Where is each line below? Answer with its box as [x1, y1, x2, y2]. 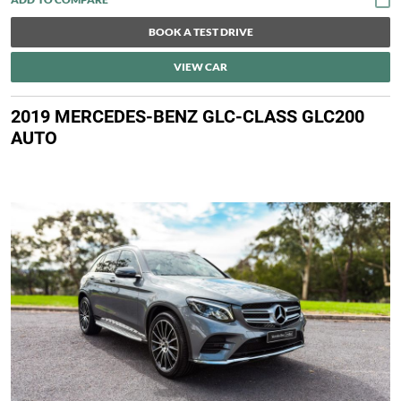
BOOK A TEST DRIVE [148, 25, 253, 39]
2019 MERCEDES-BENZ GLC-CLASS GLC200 [11, 106, 364, 128]
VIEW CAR [174, 60, 227, 74]
